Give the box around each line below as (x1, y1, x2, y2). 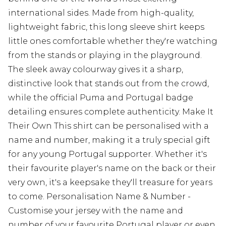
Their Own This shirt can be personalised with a (8, 121, 209, 131)
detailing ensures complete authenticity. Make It (8, 107, 213, 117)
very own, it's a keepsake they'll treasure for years (8, 178, 212, 187)
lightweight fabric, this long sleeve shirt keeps (8, 22, 204, 32)
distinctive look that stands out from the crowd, (8, 79, 209, 88)
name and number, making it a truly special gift (8, 135, 210, 145)
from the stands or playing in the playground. (8, 50, 202, 60)
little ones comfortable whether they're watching (8, 36, 217, 46)
